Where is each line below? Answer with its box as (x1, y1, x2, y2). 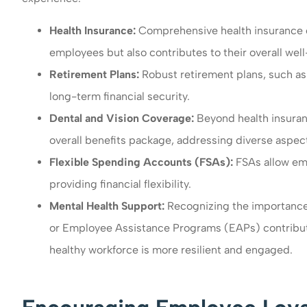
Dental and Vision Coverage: (49, 111, 197, 125)
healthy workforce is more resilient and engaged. (49, 243, 293, 256)
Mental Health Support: (49, 199, 167, 212)
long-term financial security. (49, 89, 190, 103)
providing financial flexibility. (49, 177, 191, 191)
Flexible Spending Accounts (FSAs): (49, 155, 236, 169)
